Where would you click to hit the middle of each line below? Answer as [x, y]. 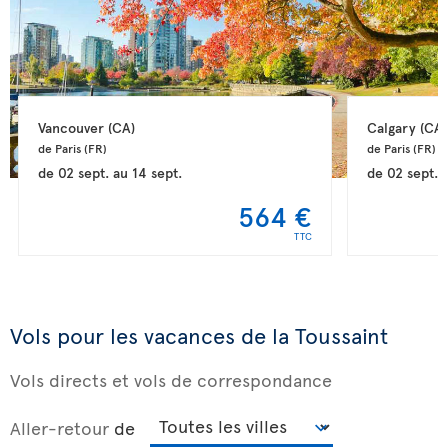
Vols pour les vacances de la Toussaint [199, 335]
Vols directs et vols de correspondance [171, 379]
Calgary [393, 127]
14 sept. [156, 172]
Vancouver [72, 127]
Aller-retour [59, 427]
